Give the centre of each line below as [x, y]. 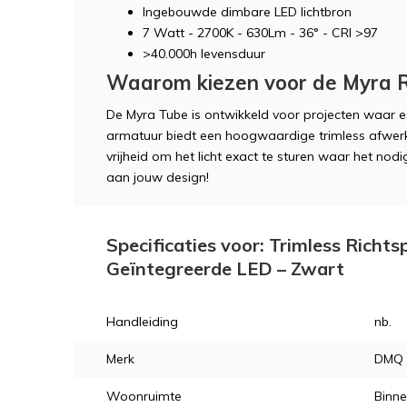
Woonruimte [144, 396]
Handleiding [142, 322]
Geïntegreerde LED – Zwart [225, 268]
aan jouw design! [158, 177]
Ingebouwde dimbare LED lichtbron [247, 12]
